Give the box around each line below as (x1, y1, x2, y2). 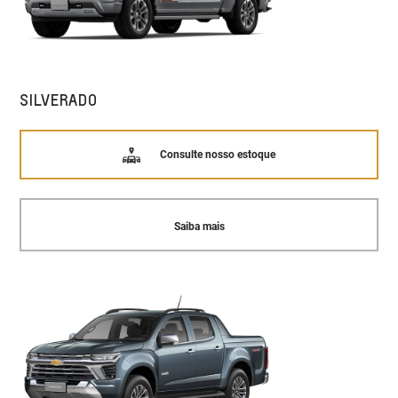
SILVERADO (20, 89, 98, 109)
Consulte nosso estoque (159, 148, 275, 161)
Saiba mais (173, 220, 225, 234)
